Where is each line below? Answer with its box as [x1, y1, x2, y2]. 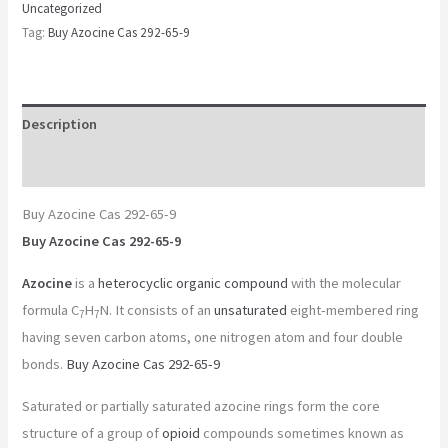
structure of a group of [22, 423, 163, 442]
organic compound [176, 273, 289, 292]
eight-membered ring [287, 300, 420, 319]
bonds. [22, 354, 67, 373]
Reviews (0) [22, 156, 96, 175]
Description [22, 114, 98, 133]
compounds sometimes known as [200, 423, 405, 442]
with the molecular [288, 273, 402, 292]
